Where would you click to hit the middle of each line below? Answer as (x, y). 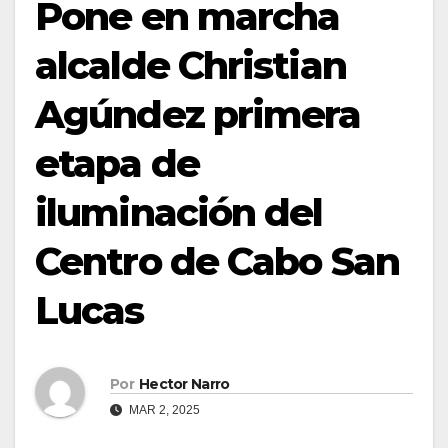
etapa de (117, 163)
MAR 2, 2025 (163, 409)
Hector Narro (184, 383)
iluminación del (179, 212)
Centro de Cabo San (217, 261)
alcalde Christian (190, 65)
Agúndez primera (198, 114)
